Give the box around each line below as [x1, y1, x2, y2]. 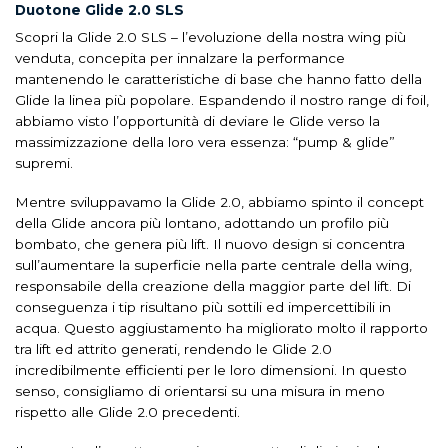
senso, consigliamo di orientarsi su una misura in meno [15, 383, 385, 400]
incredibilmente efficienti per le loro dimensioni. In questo [15, 362, 407, 379]
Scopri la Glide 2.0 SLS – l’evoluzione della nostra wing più [15, 29, 406, 46]
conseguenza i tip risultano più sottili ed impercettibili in [15, 299, 391, 316]
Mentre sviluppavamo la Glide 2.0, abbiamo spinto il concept [15, 194, 424, 211]
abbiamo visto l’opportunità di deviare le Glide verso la [15, 113, 380, 130]
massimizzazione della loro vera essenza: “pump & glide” [15, 134, 395, 151]
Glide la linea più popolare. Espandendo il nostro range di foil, [15, 92, 429, 109]
